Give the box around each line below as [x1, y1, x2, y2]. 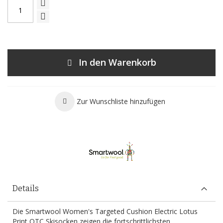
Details [12, 184, 39, 193]
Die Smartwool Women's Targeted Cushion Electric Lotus [12, 207, 198, 216]
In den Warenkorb [78, 56, 156, 68]
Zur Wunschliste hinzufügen [76, 97, 165, 106]
